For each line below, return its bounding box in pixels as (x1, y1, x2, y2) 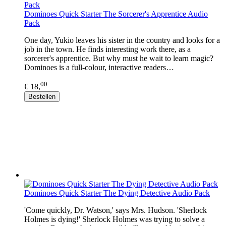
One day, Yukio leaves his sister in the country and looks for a (24, 35, 220, 44)
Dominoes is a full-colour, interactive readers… (24, 63, 174, 72)
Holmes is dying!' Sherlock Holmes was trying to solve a (24, 215, 205, 224)
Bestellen (28, 93, 55, 101)
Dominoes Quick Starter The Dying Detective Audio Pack (24, 189, 210, 198)
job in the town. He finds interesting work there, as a (24, 44, 191, 53)
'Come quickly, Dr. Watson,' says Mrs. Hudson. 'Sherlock (24, 206, 207, 215)
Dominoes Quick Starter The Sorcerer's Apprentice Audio (24, 9, 208, 18)
